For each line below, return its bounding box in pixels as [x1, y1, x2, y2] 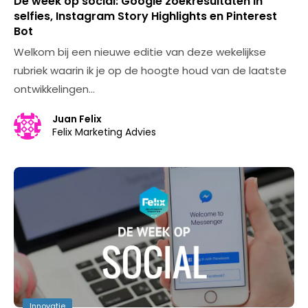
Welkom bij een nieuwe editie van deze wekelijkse [14, 45, 266, 59]
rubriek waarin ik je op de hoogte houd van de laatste [14, 63, 287, 78]
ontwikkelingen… [14, 82, 95, 96]
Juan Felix [52, 112, 102, 126]
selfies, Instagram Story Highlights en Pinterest [14, 8, 277, 24]
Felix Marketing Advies [52, 125, 156, 139]
